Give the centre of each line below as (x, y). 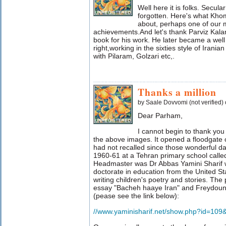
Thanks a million (177, 92)
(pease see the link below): (136, 196)
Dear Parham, (160, 116)
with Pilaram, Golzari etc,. (134, 56)
